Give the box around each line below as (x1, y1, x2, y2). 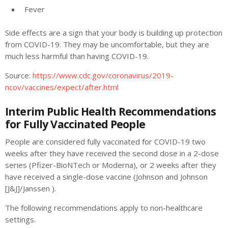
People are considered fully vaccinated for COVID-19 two (5, 136, 206, 147)
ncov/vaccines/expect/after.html (5, 81, 119, 92)
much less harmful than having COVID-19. (5, 50, 149, 61)
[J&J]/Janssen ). (5, 183, 56, 193)
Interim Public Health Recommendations (5, 104, 216, 119)
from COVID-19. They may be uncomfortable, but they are (5, 39, 209, 49)
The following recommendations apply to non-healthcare (5, 202, 203, 213)
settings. (5, 214, 36, 224)
